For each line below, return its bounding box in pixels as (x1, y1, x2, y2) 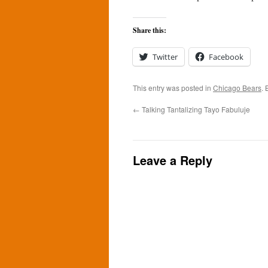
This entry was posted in (133, 83, 213, 93)
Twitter (153, 51, 178, 62)
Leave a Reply (133, 151, 212, 169)
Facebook (209, 51, 243, 62)
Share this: (133, 25, 166, 35)
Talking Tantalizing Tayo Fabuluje (140, 104, 250, 114)
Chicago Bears (213, 83, 261, 93)
